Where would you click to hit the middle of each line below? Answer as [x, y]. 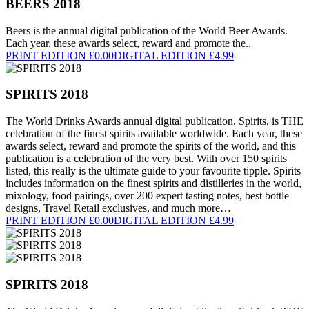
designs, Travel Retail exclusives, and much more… [118, 208]
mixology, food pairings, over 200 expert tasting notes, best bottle [147, 196]
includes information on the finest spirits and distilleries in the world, [153, 183]
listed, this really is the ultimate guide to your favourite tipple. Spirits [153, 171]
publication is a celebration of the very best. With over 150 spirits [146, 159]
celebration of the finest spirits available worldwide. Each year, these [154, 134]
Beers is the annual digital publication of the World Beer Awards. [147, 30]
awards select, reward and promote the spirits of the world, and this [151, 146]
